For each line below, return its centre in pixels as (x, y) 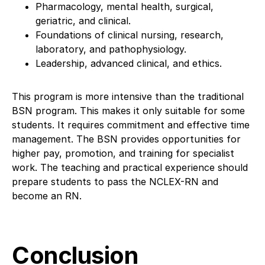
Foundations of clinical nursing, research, (130, 35)
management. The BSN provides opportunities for (126, 139)
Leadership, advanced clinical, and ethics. (129, 63)
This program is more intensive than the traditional (128, 96)
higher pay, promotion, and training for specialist (123, 153)
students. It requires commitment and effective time (131, 125)
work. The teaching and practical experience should (130, 167)
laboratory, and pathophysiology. (111, 49)
